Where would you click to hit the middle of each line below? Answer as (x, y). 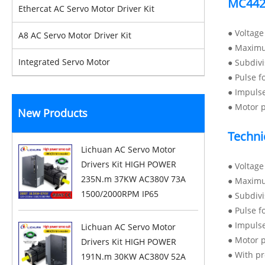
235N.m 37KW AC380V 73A (134, 179)
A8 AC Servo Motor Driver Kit (75, 35)
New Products (53, 113)
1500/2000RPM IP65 (120, 194)
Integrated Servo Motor (64, 62)
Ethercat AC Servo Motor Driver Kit (86, 9)
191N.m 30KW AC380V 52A (134, 256)
